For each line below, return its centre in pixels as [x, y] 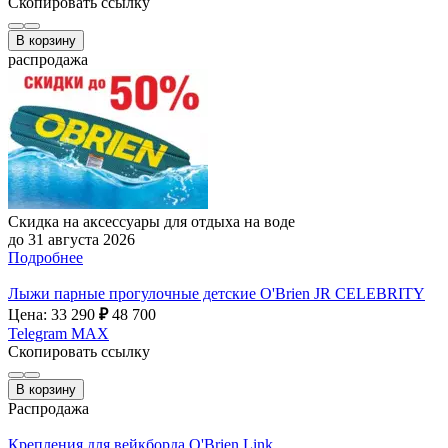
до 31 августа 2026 [71, 239]
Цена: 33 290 [53, 314]
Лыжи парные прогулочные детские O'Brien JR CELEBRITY [216, 293]
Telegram [37, 333]
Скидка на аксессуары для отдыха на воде [151, 221]
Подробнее [45, 257]
